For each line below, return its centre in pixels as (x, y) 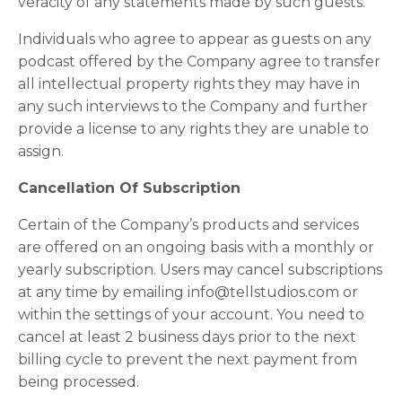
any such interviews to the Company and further (193, 106)
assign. (41, 151)
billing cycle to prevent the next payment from (188, 359)
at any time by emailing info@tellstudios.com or (188, 292)
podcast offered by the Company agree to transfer (199, 61)
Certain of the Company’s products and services (188, 225)
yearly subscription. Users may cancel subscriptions (200, 270)
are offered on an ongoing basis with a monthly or (196, 247)
